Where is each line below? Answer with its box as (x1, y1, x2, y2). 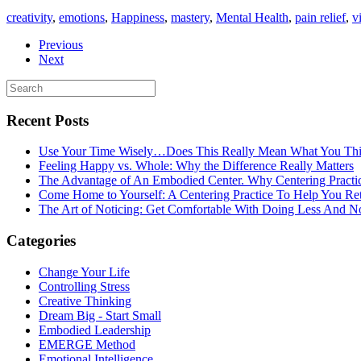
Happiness (111, 10, 164, 24)
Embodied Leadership (39, 322, 151, 337)
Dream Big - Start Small (39, 308, 161, 322)
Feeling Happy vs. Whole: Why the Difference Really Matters (39, 159, 354, 173)
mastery (171, 10, 210, 24)
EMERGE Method (39, 337, 135, 351)
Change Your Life (39, 264, 130, 279)
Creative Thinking (39, 293, 131, 308)
